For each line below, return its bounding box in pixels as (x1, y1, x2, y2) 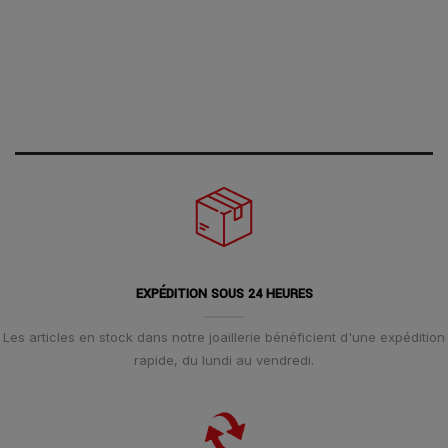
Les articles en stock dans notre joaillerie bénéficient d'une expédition (3, 328, 445, 345)
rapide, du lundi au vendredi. (134, 351, 314, 368)
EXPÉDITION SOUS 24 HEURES (135, 284, 313, 303)
